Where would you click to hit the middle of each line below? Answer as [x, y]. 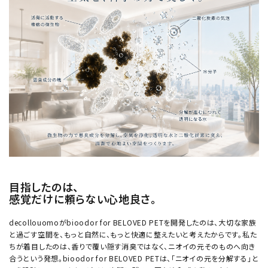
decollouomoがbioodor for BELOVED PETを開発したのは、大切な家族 [133, 222]
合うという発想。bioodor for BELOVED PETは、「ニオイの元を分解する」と [134, 258]
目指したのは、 [44, 186]
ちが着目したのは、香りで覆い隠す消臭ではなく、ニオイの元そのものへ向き [132, 246]
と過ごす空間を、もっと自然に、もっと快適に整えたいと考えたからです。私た [133, 234]
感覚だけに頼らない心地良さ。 [83, 198]
